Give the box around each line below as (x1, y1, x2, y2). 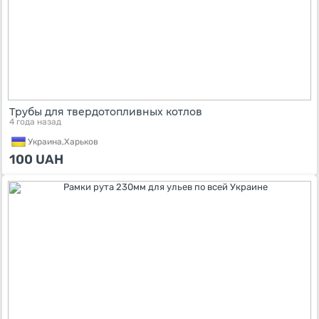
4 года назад (9, 117, 61, 127)
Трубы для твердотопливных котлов (9, 105, 202, 118)
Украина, (28, 136, 64, 147)
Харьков (64, 136, 98, 147)
